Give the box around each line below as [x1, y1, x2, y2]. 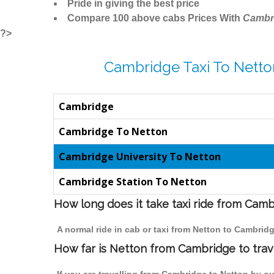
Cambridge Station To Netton [59, 175, 207, 189]
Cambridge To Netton [59, 125, 168, 139]
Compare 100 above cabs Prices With [67, 13, 243, 24]
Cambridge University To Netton [59, 150, 221, 164]
